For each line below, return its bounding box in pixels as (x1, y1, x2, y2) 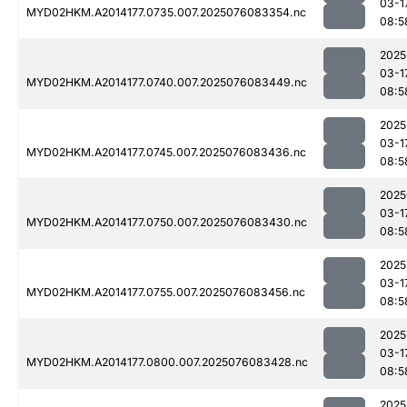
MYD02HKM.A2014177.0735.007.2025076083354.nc (26, 5, 306, 20)
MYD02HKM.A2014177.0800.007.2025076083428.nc (26, 355, 308, 370)
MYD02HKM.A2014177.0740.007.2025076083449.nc (26, 75, 307, 90)
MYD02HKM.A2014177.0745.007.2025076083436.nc (26, 145, 306, 160)
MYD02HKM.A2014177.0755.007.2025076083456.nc (26, 285, 305, 300)
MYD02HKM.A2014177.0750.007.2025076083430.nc (26, 215, 307, 230)
